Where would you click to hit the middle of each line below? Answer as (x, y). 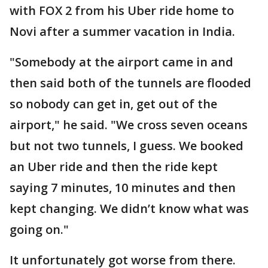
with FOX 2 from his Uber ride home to (122, 10)
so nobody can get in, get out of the (113, 104)
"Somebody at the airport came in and (121, 62)
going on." (39, 229)
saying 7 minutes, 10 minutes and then (123, 188)
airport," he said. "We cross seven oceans (129, 125)
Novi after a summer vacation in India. (122, 31)
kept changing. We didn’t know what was (129, 208)
